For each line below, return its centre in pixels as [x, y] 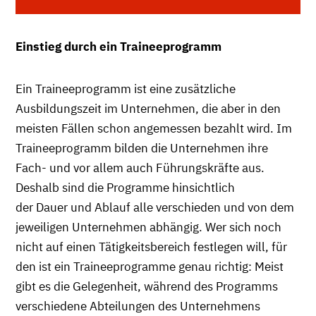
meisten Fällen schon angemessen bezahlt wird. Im [154, 128]
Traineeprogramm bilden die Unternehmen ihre [142, 148]
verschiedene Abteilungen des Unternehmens [138, 306]
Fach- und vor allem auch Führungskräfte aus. [140, 168]
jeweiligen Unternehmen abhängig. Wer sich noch [148, 227]
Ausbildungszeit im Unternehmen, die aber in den [148, 108]
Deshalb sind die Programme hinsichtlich [125, 187]
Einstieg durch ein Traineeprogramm [119, 46]
